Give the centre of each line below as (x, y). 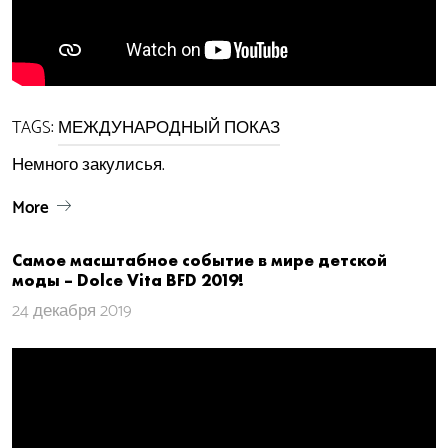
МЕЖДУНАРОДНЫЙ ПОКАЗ (169, 128)
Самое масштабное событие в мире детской (199, 260)
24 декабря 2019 (72, 311)
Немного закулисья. (88, 165)
